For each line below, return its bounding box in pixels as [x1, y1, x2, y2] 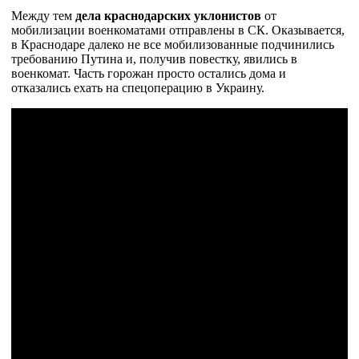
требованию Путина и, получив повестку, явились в [11, 52, 297, 66]
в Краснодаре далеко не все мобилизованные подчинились [11, 38, 334, 51]
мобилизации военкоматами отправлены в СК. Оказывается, [11, 23, 345, 37]
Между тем [11, 9, 75, 22]
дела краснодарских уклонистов [75, 9, 261, 22]
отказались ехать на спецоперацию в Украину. [11, 81, 264, 95]
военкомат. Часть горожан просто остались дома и [11, 67, 286, 80]
